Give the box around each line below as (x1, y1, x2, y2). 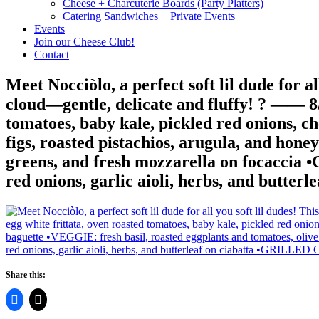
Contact (34, 48, 69, 61)
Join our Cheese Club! (34, 36, 135, 48)
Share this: (6, 270, 46, 281)
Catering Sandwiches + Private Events (63, 10, 235, 23)
